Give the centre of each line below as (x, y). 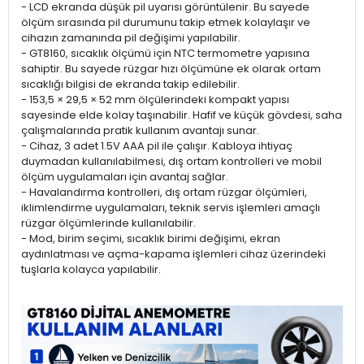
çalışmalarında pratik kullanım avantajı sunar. (140, 131)
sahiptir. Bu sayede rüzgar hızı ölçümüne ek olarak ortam (171, 69)
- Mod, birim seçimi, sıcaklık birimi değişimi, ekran (151, 239)
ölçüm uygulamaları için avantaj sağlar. (125, 177)
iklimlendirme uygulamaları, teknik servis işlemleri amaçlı (171, 208)
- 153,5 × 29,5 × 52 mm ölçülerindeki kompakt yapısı (155, 100)
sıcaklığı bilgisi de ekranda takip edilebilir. (130, 84)
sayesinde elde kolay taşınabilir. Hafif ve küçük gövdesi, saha (182, 115)
